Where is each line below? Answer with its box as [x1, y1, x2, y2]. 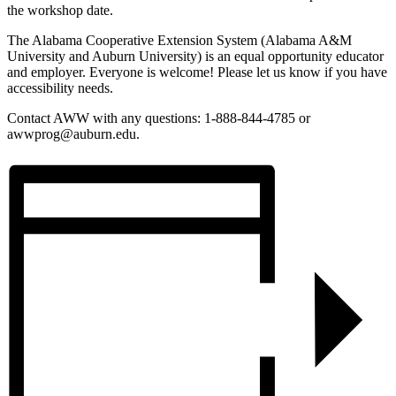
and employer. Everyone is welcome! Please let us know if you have [7, 64, 387, 80]
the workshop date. [7, 2, 113, 18]
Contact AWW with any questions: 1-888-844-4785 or [7, 110, 310, 126]
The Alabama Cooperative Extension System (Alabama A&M [7, 32, 352, 48]
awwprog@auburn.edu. [7, 126, 140, 141]
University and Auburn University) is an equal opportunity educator [7, 48, 384, 64]
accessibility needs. [7, 80, 113, 95]
